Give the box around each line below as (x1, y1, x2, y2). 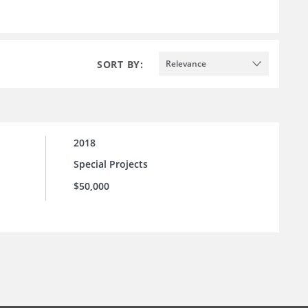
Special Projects (74, 157, 148, 171)
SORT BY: (97, 57, 144, 71)
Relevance (166, 57, 206, 69)
